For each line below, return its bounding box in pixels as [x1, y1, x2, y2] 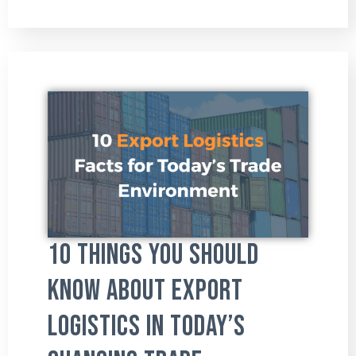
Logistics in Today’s [48, 310, 246, 344]
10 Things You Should [48, 238, 259, 273]
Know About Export [48, 274, 243, 308]
